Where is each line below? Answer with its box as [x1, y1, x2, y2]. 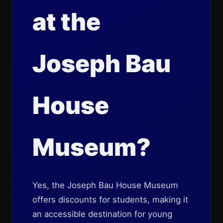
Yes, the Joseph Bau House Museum [32, 180, 178, 190]
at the [32, 7, 101, 36]
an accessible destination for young [32, 209, 172, 219]
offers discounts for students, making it [32, 195, 188, 205]
